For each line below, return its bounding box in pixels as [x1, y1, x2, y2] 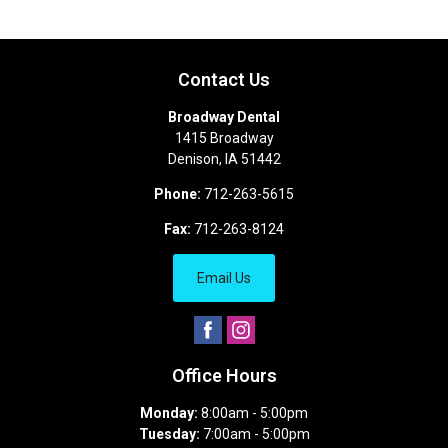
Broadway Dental [168, 108, 280, 125]
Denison [167, 150, 219, 167]
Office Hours [171, 364, 277, 386]
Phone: [154, 185, 201, 202]
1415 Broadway [174, 129, 274, 146]
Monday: [140, 404, 198, 421]
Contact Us [178, 68, 270, 90]
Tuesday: [138, 425, 200, 442]
